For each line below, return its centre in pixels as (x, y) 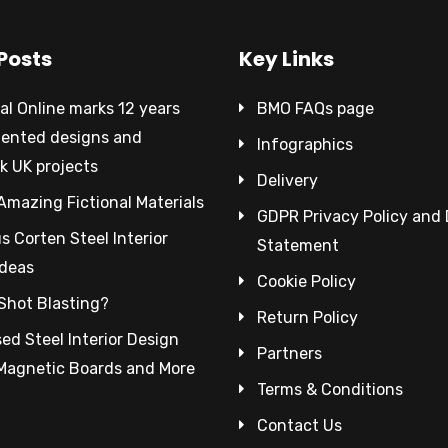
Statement (297, 245)
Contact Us (299, 425)
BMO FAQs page (315, 108)
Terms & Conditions (329, 389)
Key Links (286, 58)
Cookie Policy (306, 281)
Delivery (287, 180)
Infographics (304, 144)
